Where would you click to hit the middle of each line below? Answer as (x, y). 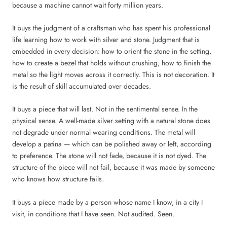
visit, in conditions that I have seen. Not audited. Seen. (93, 214)
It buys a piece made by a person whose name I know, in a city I (107, 202)
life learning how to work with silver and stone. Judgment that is (106, 40)
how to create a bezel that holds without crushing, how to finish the (111, 63)
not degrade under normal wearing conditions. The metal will (104, 133)
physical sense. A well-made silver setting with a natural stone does (111, 121)
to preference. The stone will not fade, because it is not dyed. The (109, 156)
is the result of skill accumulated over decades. (82, 86)
